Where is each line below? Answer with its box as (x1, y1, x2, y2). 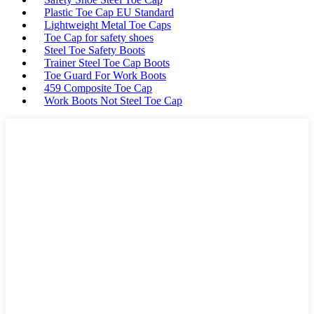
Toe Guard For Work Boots (44, 69, 166, 82)
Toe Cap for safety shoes (44, 32, 153, 44)
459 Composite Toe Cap (44, 82, 152, 95)
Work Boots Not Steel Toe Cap (44, 95, 182, 107)
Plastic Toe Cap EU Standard (44, 6, 174, 19)
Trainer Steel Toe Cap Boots (44, 57, 170, 69)
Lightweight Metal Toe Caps (44, 19, 171, 32)
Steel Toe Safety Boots (44, 44, 145, 57)
